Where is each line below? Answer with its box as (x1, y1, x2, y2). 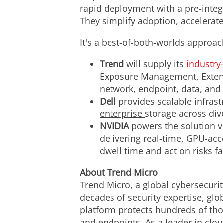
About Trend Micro (80, 166, 158, 178)
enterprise (100, 108, 145, 119)
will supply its (124, 58, 186, 70)
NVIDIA (100, 120, 129, 132)
